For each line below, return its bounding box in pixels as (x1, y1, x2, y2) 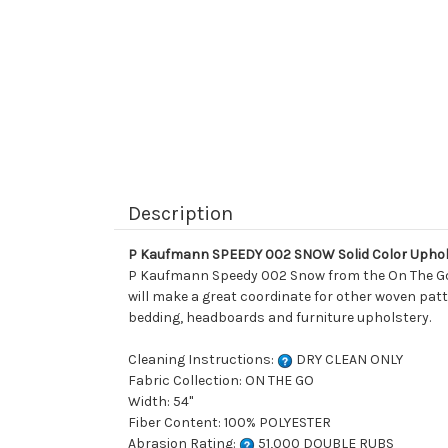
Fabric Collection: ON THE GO (128, 372, 314, 390)
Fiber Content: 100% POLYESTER (128, 414, 331, 432)
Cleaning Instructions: (128, 351, 277, 369)
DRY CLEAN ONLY (293, 351, 403, 369)
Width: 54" (128, 393, 193, 411)
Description (128, 202, 233, 226)
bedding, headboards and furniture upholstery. (128, 309, 431, 327)
